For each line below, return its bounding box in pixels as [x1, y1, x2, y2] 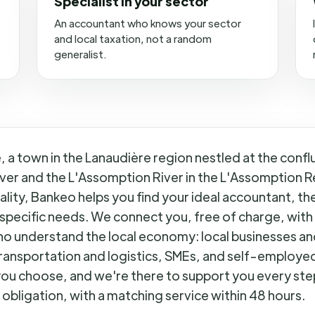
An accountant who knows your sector [54, 16, 241, 30]
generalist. [54, 47, 107, 60]
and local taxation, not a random [54, 32, 212, 45]
